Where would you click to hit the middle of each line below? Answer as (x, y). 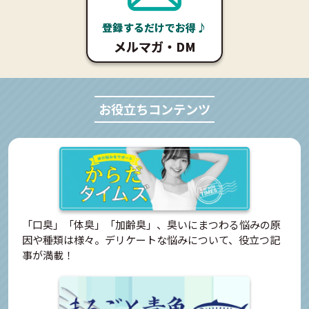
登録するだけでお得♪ (154, 28)
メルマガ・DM (154, 47)
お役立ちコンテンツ (154, 109)
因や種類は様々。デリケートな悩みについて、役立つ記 (151, 240)
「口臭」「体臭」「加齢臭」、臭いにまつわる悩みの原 (151, 225)
